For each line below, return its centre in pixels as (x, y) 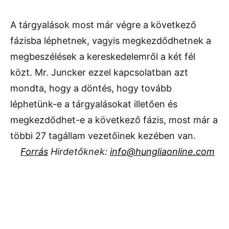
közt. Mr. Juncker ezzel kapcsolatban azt (99, 73)
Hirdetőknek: (79, 152)
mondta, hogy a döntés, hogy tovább (91, 88)
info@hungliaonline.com (162, 152)
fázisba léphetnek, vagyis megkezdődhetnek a (111, 41)
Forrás (34, 152)
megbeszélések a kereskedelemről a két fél (103, 57)
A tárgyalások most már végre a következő (103, 25)
